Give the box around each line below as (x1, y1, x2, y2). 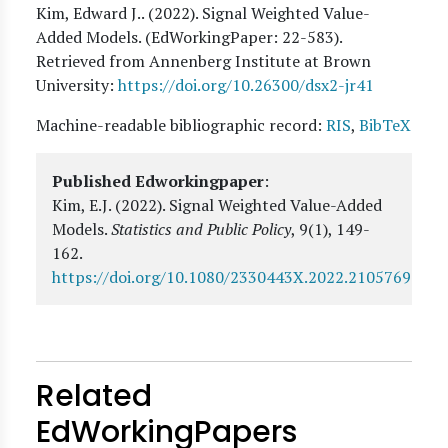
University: (36, 74, 118, 96)
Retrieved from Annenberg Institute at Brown (36, 50, 371, 72)
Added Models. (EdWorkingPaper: (36, 26, 282, 48)
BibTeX (359, 114, 411, 136)
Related (36, 375, 152, 417)
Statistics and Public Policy (111, 218, 291, 240)
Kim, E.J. (52, 194, 111, 216)
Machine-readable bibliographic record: (36, 114, 326, 136)
